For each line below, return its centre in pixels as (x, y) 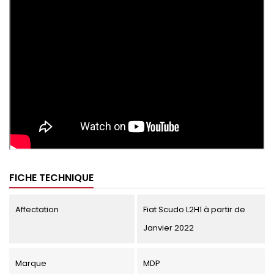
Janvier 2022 (168, 228)
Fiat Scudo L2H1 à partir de (194, 209)
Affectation (37, 209)
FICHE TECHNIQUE (51, 177)
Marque (31, 263)
